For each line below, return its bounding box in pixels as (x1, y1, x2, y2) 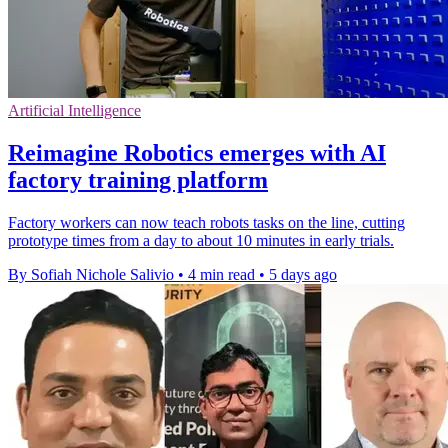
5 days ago (269, 265, 337, 283)
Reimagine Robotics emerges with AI (8, 140, 386, 166)
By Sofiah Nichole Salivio (8, 265, 174, 283)
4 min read (188, 265, 255, 283)
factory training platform (8, 167, 268, 193)
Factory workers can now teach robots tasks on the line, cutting (8, 213, 405, 231)
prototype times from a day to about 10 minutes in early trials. (8, 231, 394, 249)
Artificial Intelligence (8, 102, 141, 120)
